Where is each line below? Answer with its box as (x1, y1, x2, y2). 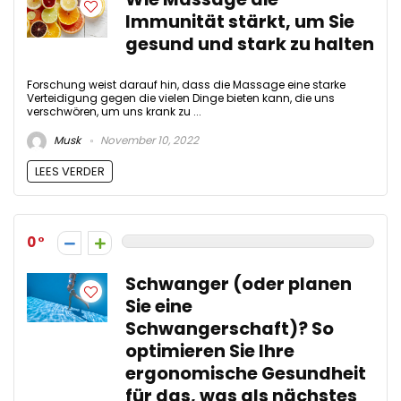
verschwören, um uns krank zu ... (27, 103, 201, 119)
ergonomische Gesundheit (125, 362, 366, 387)
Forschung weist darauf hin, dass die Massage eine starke (27, 76, 346, 92)
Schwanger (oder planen (125, 272, 352, 297)
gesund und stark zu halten (125, 31, 374, 56)
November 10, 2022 (98, 132, 199, 149)
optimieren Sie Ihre (125, 339, 294, 364)
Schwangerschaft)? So (125, 317, 334, 342)
